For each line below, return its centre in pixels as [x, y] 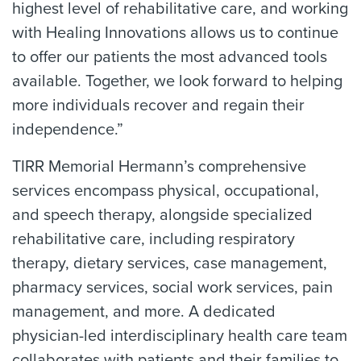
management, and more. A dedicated [144, 312]
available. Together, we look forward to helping [177, 81]
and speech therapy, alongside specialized [162, 215]
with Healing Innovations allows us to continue [175, 33]
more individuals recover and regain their [158, 106]
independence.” [68, 130]
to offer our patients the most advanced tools [170, 57]
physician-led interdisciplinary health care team [180, 336]
